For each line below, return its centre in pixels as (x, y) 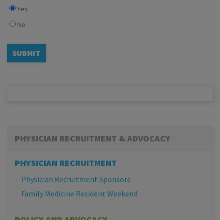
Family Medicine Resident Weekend (79, 194)
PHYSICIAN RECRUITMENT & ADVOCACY (93, 138)
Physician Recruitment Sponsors (76, 179)
